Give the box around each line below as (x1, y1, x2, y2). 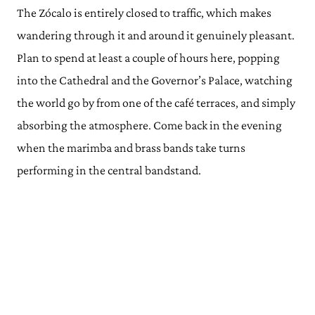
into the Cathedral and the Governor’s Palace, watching (17, 72, 292, 87)
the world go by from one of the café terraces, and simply (17, 95, 295, 110)
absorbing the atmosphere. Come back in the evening (17, 117, 282, 132)
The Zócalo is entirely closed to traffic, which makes (17, 5, 271, 20)
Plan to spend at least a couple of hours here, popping (17, 50, 280, 65)
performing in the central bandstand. (17, 162, 201, 177)
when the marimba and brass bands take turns (17, 140, 245, 155)
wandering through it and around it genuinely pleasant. (17, 27, 295, 42)
